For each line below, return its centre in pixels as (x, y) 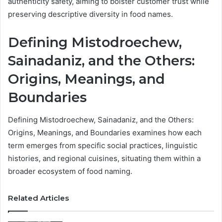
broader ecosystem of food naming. (70, 171)
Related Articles (38, 198)
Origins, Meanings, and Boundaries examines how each (105, 132)
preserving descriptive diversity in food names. (90, 14)
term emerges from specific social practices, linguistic (103, 145)
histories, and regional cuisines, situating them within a (104, 158)
